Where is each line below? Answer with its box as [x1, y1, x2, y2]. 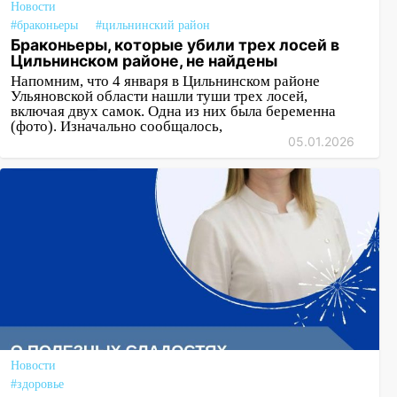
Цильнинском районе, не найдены [11, 51, 277, 70]
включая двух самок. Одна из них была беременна [11, 103, 336, 120]
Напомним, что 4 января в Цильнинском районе [11, 73, 320, 90]
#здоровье [11, 378, 64, 391]
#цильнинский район [96, 19, 210, 32]
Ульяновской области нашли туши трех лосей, [11, 88, 307, 105]
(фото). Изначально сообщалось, [11, 118, 222, 135]
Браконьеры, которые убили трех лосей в [11, 35, 339, 54]
